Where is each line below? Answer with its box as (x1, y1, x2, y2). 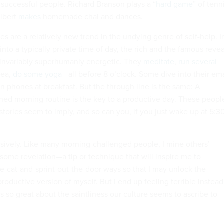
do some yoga (13, 68, 62, 79)
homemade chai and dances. (41, 10, 143, 22)
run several (178, 55, 217, 67)
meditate (143, 55, 174, 67)
